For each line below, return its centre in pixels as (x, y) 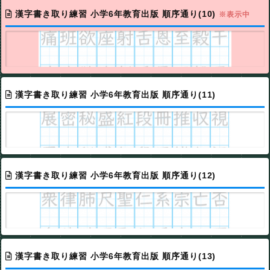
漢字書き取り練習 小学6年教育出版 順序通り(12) (115, 175)
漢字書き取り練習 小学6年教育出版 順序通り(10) (117, 14)
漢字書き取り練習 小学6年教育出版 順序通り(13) (115, 256)
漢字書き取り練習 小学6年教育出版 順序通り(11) (115, 94)
